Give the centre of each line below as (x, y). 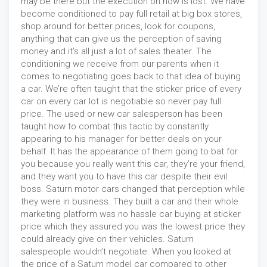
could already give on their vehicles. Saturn (107, 239)
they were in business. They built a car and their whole (130, 202)
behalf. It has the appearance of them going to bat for (129, 152)
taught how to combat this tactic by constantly (115, 127)
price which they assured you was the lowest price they (133, 227)
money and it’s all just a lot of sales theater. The (116, 52)
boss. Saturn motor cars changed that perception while (133, 189)
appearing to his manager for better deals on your (121, 139)
